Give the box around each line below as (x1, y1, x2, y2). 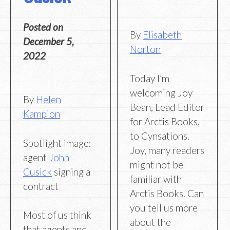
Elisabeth (143, 29, 182, 41)
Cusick (23, 165, 52, 178)
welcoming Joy (130, 86, 193, 99)
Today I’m (130, 72, 170, 84)
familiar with (130, 172, 182, 185)
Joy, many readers (130, 144, 205, 156)
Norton (130, 43, 161, 55)
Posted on (23, 21, 63, 33)
